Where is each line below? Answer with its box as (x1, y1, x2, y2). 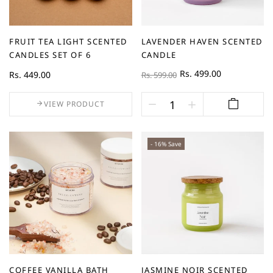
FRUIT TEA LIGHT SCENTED (9, 35, 127, 47)
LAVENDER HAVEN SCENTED (141, 35, 263, 47)
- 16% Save (150, 139, 182, 148)
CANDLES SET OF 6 (9, 49, 91, 60)
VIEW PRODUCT (44, 98, 105, 109)
